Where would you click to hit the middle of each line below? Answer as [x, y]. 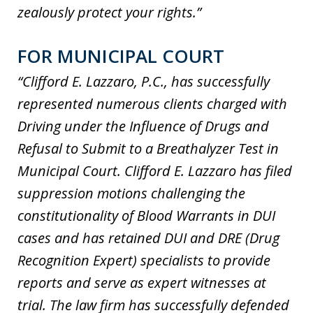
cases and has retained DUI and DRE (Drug [148, 238]
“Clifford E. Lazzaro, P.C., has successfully [144, 82]
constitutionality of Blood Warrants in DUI [146, 216]
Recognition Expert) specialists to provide [144, 261]
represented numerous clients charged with [152, 104]
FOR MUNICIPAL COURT [121, 56]
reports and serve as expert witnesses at [142, 283]
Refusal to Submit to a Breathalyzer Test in [148, 149]
